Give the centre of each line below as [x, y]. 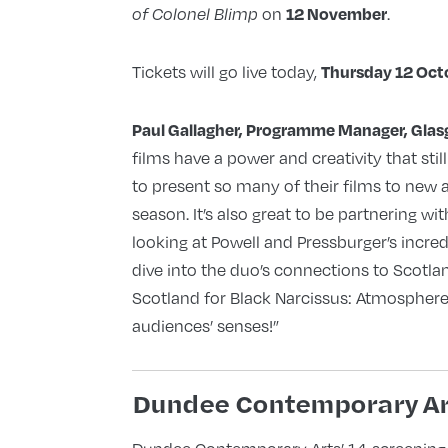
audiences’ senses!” [205, 326]
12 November [336, 14]
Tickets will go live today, [226, 72]
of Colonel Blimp [196, 14]
